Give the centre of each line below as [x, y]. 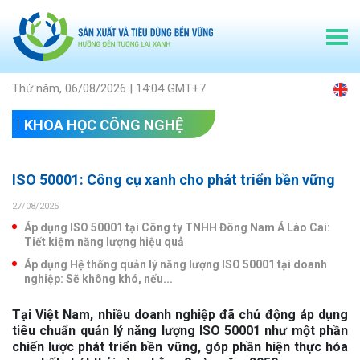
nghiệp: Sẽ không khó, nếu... [98, 278]
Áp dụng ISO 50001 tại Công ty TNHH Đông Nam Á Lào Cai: [177, 227]
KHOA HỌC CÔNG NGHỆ [104, 125]
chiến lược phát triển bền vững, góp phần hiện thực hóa [180, 346]
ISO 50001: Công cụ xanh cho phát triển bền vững [174, 179]
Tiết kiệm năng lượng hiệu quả [104, 241]
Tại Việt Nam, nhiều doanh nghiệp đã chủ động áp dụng [180, 314]
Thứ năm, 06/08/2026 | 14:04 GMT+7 [109, 88]
